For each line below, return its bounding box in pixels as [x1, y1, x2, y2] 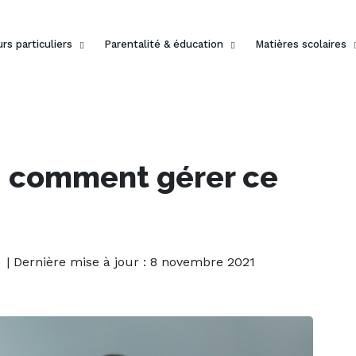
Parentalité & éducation [103, 38, 223, 50]
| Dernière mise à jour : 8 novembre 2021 [6, 254, 255, 269]
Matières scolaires [254, 38, 346, 50]
